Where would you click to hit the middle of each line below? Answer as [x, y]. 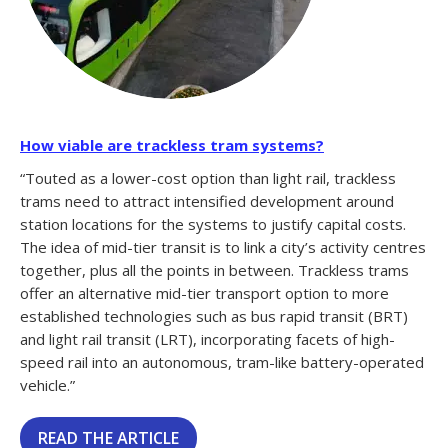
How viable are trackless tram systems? [172, 145]
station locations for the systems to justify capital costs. [213, 224]
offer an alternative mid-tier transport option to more [204, 293]
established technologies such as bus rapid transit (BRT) [214, 316]
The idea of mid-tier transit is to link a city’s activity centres [223, 247]
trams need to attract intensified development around [207, 201]
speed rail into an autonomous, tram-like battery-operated [222, 362]
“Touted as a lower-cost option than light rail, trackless [208, 178]
